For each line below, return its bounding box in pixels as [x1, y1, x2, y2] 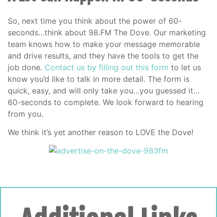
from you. [8, 108, 43, 119]
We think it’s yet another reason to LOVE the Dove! [8, 127, 193, 137]
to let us [169, 62, 201, 72]
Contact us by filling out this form [45, 62, 169, 72]
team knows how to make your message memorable [8, 39, 200, 49]
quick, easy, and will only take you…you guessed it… [8, 85, 200, 95]
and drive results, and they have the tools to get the [8, 50, 199, 61]
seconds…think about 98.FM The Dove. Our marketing [8, 27, 206, 37]
